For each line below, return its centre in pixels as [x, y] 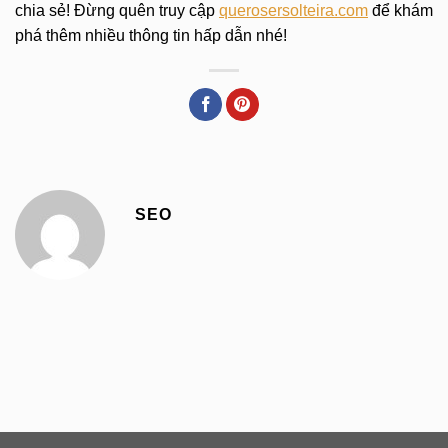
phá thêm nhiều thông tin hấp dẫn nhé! [151, 36]
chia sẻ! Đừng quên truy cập [117, 11]
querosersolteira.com [293, 11]
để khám [400, 11]
